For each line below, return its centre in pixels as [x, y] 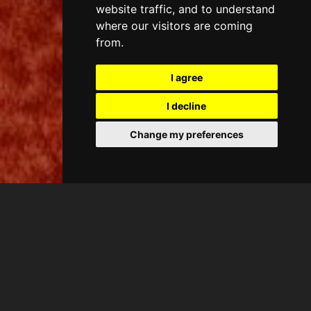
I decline [187, 106]
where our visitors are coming [174, 26]
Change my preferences [186, 134]
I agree [186, 77]
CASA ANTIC [62, 295]
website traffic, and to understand [185, 9]
